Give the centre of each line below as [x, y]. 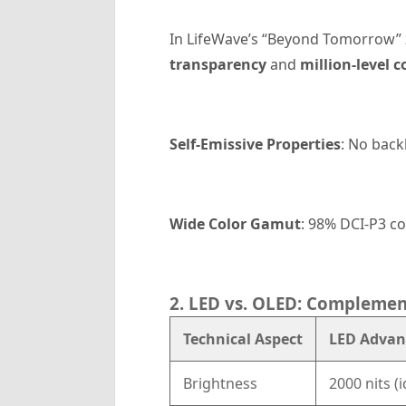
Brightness [218, 383]
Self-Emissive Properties [255, 144]
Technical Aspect [242, 339]
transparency [217, 64]
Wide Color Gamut [235, 224]
